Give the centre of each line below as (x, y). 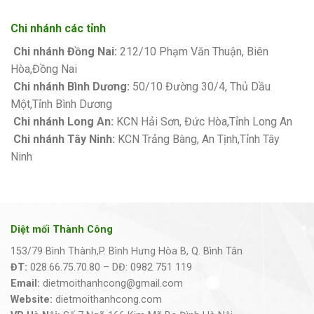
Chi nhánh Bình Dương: (70, 86)
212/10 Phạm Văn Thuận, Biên (193, 51)
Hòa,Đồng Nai (44, 69)
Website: (32, 299)
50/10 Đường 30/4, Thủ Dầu (200, 86)
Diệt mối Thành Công (62, 230)
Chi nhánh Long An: (62, 121)
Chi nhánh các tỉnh (58, 28)
